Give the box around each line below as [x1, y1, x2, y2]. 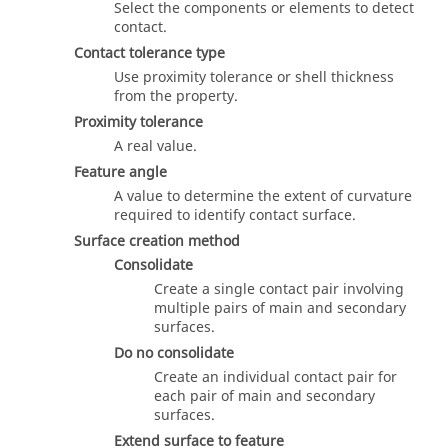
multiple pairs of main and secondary [154, 297, 406, 319]
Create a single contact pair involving [154, 278, 404, 300]
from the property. [114, 85, 238, 107]
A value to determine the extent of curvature [114, 185, 412, 207]
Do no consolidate [114, 342, 234, 364]
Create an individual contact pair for [154, 366, 397, 388]
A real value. [114, 135, 197, 157]
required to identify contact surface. [114, 204, 356, 226]
